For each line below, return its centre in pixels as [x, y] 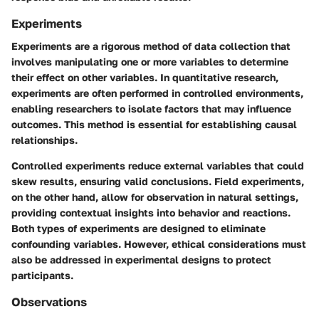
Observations [49, 302]
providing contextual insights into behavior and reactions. [151, 213]
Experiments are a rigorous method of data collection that [151, 46]
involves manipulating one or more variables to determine [150, 62]
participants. [42, 276]
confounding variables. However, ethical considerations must [159, 244]
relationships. [45, 140]
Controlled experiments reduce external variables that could [158, 166]
